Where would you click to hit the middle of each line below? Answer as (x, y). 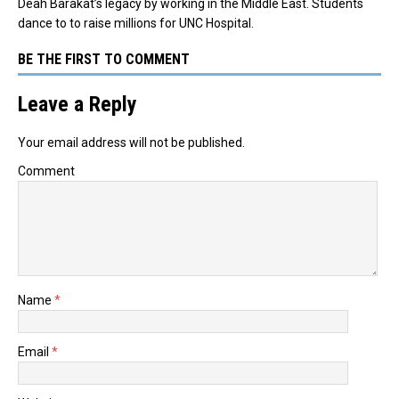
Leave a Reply (77, 104)
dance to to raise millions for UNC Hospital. (136, 23)
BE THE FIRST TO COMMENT (104, 59)
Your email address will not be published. (131, 142)
